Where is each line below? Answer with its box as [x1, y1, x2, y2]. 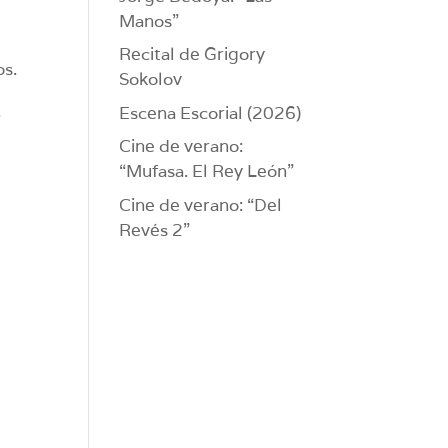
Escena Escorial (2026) [119, 101, 302, 124]
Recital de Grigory [119, 43, 266, 66]
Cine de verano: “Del [119, 193, 283, 216]
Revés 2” [119, 218, 191, 241]
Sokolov [119, 68, 183, 91]
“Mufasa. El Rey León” [119, 160, 295, 183]
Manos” [119, 9, 180, 32]
